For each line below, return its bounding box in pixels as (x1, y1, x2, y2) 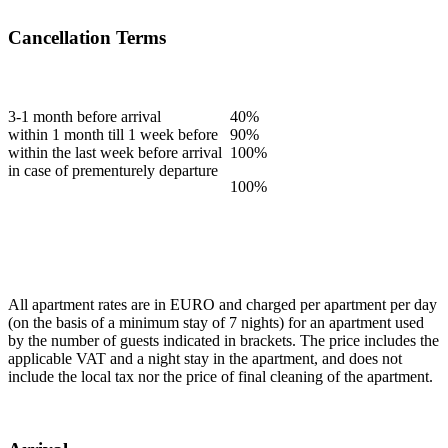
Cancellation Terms (8, 26, 171, 48)
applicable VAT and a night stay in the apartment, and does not (8, 349, 402, 367)
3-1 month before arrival (8, 107, 161, 125)
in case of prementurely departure (8, 161, 218, 179)
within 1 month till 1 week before (8, 125, 218, 143)
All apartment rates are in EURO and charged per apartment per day (8, 295, 437, 313)
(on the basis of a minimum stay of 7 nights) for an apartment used (8, 313, 424, 331)
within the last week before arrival (8, 143, 222, 161)
